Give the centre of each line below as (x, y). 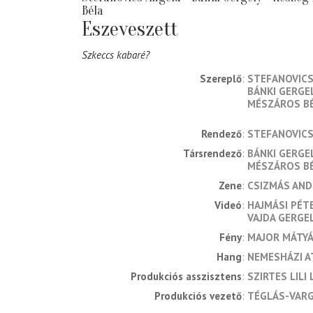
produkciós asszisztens (189, 277)
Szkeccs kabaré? (116, 55)
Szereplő (221, 79)
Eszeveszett (130, 29)
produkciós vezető (201, 296)
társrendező (216, 154)
